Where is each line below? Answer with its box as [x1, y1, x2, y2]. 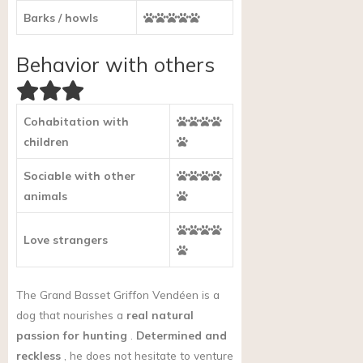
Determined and [136, 327, 227, 342]
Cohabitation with [23, 113, 129, 128]
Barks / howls [23, 11, 98, 25]
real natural [126, 307, 194, 322]
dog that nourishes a [16, 307, 126, 322]
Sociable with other [23, 168, 135, 182]
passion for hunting [16, 327, 127, 342]
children [23, 134, 69, 148]
